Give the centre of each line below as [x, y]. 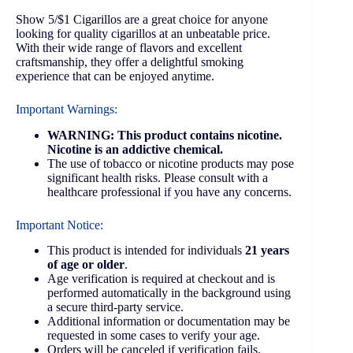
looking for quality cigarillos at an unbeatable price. [143, 33]
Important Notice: [59, 225]
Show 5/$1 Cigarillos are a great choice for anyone [142, 19]
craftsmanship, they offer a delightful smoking [130, 61]
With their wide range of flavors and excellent [129, 47]
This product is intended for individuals [146, 251]
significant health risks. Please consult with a [158, 177]
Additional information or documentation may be [169, 321]
